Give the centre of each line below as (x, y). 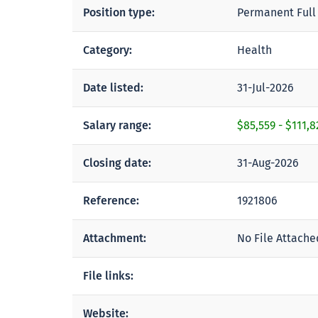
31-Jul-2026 (265, 88)
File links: (108, 276)
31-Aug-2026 (268, 163)
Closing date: (117, 163)
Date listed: (113, 88)
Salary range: (117, 125)
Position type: (119, 12)
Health (254, 50)
